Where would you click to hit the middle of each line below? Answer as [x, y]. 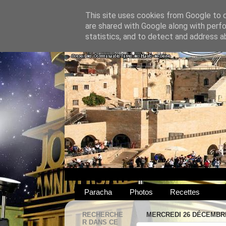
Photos [141, 192]
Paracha [98, 192]
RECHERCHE [103, 215]
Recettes [185, 192]
